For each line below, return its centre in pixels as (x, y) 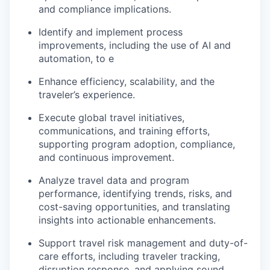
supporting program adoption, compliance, (137, 144)
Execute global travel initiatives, (111, 118)
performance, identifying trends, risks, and (135, 193)
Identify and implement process (111, 32)
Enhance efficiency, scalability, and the (127, 81)
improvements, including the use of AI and (135, 45)
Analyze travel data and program (114, 180)
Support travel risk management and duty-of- (143, 243)
